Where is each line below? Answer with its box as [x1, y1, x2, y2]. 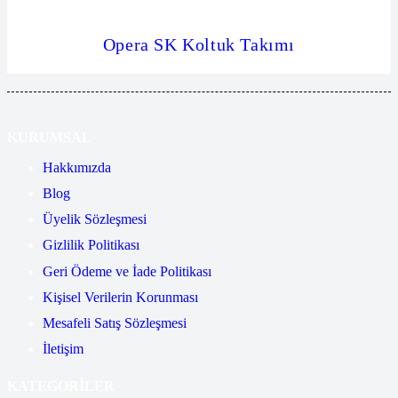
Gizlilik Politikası [43, 237, 139, 253]
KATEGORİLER [7, 378, 115, 394]
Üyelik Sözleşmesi [43, 211, 147, 227]
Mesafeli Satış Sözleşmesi [43, 314, 187, 330]
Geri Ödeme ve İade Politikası [43, 263, 211, 279]
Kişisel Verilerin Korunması [43, 289, 198, 305]
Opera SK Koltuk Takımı [102, 34, 296, 54]
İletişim [43, 341, 84, 357]
